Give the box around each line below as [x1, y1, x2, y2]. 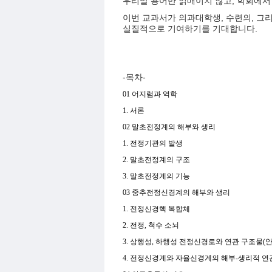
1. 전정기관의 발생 [123, 139, 185, 148]
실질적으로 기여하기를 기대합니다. [123, 24, 257, 33]
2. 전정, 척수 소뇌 [123, 221, 181, 229]
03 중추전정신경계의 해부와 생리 [123, 188, 232, 197]
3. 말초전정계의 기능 [123, 172, 192, 180]
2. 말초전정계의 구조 [123, 155, 192, 164]
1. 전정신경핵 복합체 [123, 205, 192, 213]
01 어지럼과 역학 [123, 90, 179, 98]
